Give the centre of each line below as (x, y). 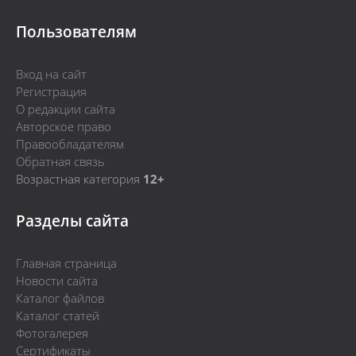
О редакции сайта (66, 109)
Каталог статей (58, 316)
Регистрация (51, 92)
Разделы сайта (72, 221)
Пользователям (76, 32)
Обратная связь (60, 162)
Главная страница (66, 263)
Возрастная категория (79, 179)
